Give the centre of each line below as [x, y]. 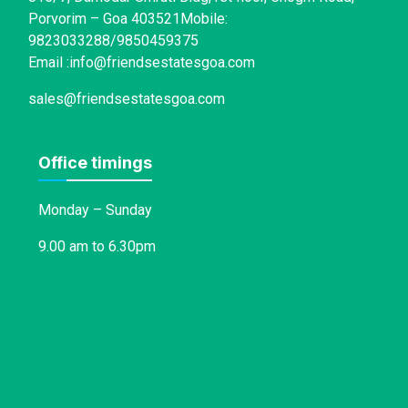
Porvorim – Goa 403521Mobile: [128, 18]
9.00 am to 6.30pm [97, 246]
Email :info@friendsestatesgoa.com [142, 62]
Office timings [95, 162]
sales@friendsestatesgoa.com [127, 98]
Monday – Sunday [95, 209]
